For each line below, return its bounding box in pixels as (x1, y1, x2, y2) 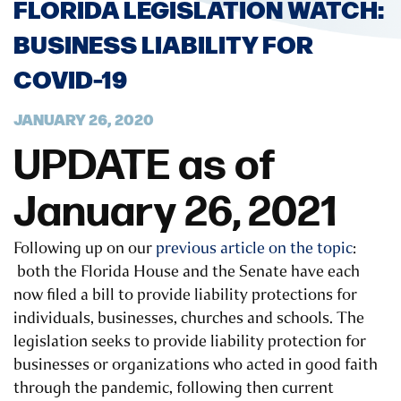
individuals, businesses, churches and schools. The (13, 307, 364, 329)
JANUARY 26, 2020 (13, 107, 154, 131)
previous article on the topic (156, 237, 353, 260)
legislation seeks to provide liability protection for (13, 330, 366, 353)
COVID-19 (13, 61, 128, 97)
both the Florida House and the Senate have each (13, 260, 360, 283)
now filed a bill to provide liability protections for (13, 284, 357, 306)
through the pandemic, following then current (13, 377, 334, 399)
